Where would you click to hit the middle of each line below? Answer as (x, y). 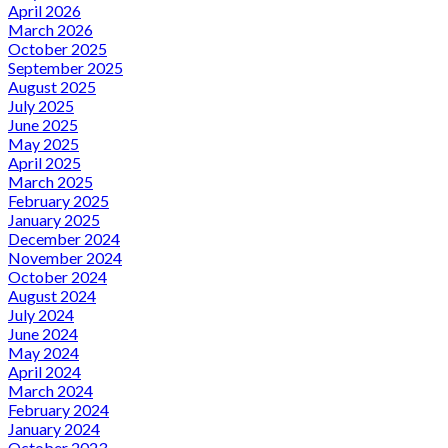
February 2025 (58, 200)
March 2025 (50, 181)
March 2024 (50, 390)
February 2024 (58, 409)
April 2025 (44, 162)
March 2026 (50, 29)
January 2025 (54, 219)
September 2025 (65, 67)
